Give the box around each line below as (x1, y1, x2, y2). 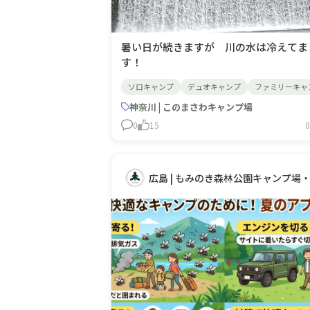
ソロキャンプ (128, 80, 174, 92)
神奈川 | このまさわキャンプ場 (129, 100, 253, 113)
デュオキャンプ (188, 80, 241, 92)
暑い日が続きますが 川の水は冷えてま (121, 39, 308, 54)
